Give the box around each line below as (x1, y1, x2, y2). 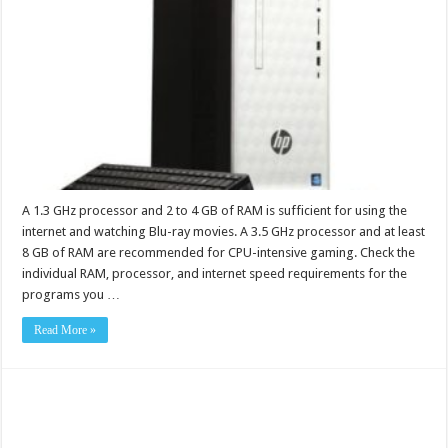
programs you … (22, 287, 121, 303)
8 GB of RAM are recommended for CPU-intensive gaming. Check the (22, 245, 416, 261)
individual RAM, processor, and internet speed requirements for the (22, 266, 408, 282)
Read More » (34, 323, 97, 338)
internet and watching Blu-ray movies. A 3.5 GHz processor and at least (22, 224, 426, 240)
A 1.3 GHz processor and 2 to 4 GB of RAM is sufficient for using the (22, 203, 408, 219)
